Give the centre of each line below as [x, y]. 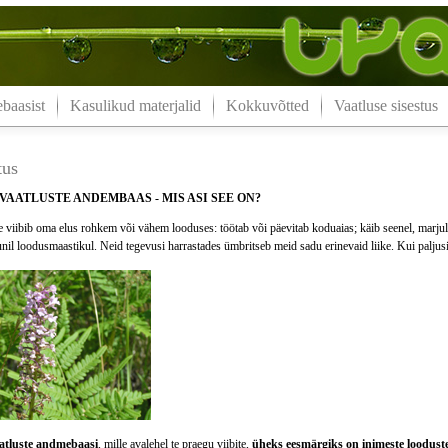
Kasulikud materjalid [135, 105]
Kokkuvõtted [267, 105]
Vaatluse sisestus [385, 105]
